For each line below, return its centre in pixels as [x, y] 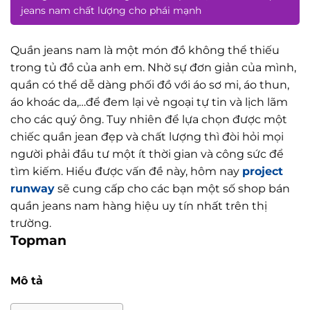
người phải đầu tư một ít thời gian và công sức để [147, 154]
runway [33, 189]
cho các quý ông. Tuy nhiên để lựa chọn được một [149, 119]
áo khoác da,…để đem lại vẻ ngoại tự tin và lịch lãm [149, 102]
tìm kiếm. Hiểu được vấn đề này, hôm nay [126, 171]
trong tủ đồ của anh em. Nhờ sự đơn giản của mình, [153, 67]
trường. [31, 223]
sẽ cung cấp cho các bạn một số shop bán [172, 189]
